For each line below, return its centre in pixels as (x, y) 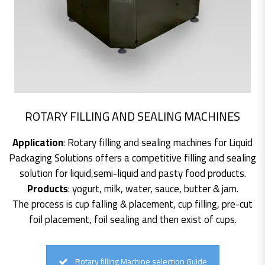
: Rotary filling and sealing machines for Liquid (158, 142)
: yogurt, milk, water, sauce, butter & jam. (153, 188)
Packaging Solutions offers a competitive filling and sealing (132, 158)
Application (38, 142)
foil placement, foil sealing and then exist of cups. (132, 219)
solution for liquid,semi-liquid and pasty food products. (132, 173)
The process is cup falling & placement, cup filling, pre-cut (132, 204)
